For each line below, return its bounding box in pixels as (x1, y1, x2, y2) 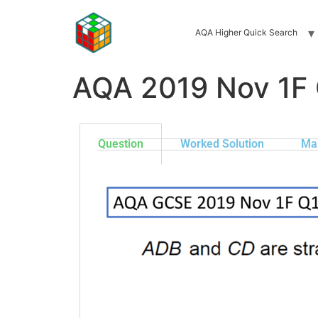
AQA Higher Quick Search (194, 27, 297, 38)
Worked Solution (180, 137, 264, 150)
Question (98, 137, 143, 150)
